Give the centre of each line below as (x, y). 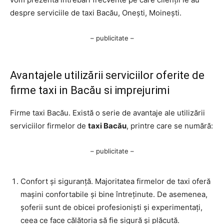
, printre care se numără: (170, 126)
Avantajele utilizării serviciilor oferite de (107, 75)
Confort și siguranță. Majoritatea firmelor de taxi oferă (115, 181)
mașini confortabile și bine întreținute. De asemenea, (114, 194)
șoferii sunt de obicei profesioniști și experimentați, (111, 207)
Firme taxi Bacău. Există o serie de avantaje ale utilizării (107, 113)
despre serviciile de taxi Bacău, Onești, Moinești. (96, 13)
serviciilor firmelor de (49, 126)
